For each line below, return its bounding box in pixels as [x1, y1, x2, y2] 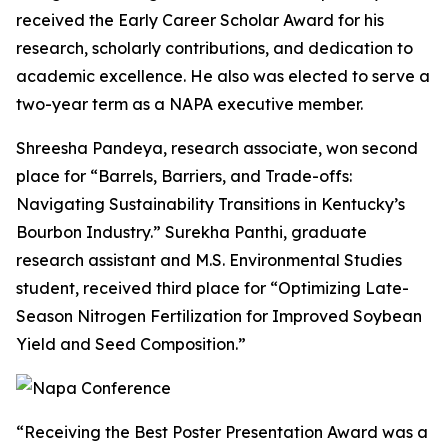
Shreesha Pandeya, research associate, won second [16, 138, 418, 158]
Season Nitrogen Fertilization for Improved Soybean [16, 306, 422, 326]
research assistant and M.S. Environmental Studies [16, 250, 402, 270]
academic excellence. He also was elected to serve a [16, 66, 430, 86]
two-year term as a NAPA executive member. [16, 94, 363, 114]
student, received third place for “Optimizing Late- [16, 278, 409, 298]
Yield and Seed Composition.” [16, 334, 246, 354]
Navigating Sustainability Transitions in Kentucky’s [16, 194, 405, 214]
